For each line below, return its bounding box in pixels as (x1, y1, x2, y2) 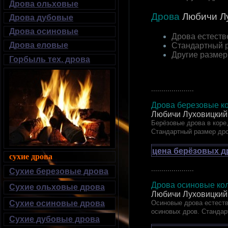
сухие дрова (9, 152, 52, 161)
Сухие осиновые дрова (9, 199, 105, 208)
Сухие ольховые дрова (9, 183, 105, 191)
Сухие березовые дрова (9, 167, 108, 176)
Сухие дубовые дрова (9, 215, 100, 223)
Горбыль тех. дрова (9, 55, 90, 64)
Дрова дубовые (9, 13, 73, 22)
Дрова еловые (9, 41, 68, 49)
